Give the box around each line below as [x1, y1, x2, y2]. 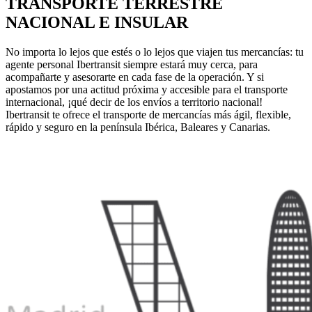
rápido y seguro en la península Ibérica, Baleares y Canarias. [6, 120, 270, 133]
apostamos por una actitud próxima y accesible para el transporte [6, 83, 288, 95]
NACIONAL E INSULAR [6, 13, 188, 31]
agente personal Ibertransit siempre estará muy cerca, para [6, 58, 258, 70]
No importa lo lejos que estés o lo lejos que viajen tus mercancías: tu [6, 45, 304, 58]
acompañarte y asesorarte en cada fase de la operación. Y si [6, 70, 264, 83]
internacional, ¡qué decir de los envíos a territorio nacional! [6, 95, 263, 108]
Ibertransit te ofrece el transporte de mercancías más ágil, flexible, [6, 108, 291, 120]
